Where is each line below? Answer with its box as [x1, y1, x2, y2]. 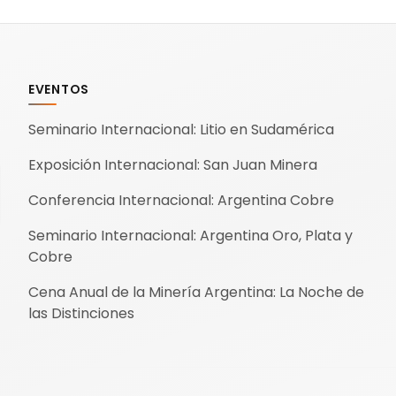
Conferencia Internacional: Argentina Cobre [28, 190, 334, 210]
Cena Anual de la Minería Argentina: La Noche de [28, 282, 364, 302]
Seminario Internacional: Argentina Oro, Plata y [28, 225, 353, 246]
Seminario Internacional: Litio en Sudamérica [28, 119, 334, 140]
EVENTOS [28, 80, 89, 98]
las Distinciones [28, 303, 134, 324]
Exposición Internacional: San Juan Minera [28, 155, 317, 175]
